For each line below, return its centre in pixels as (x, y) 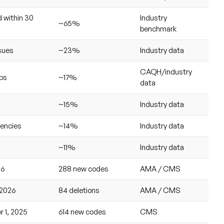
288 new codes (83, 169)
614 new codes (82, 212)
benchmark (158, 29)
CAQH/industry (166, 72)
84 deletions (79, 190)
